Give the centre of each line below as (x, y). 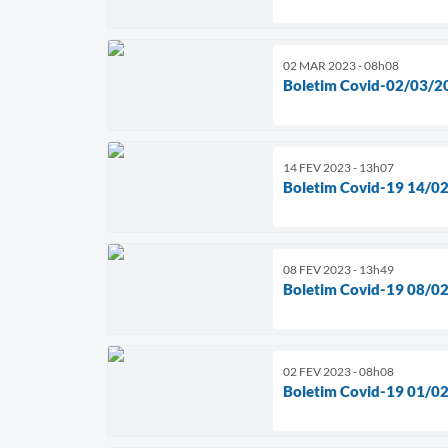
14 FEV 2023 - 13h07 (338, 167)
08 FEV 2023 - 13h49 (338, 269)
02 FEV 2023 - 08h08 (338, 371)
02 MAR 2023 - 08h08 (341, 65)
